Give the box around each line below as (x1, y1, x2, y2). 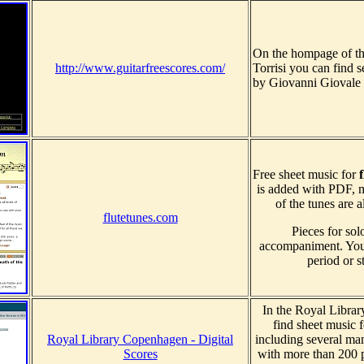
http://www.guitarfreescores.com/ (55, 61, 225, 76)
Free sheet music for (253, 167, 359, 182)
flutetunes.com (102, 210, 178, 225)
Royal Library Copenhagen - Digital (47, 332, 233, 347)
